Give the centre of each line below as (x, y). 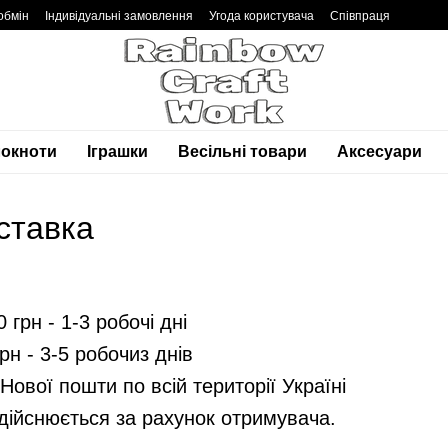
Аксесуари (379, 151)
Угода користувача (261, 16)
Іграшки (117, 151)
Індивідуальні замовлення (119, 16)
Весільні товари (242, 151)
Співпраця (360, 16)
